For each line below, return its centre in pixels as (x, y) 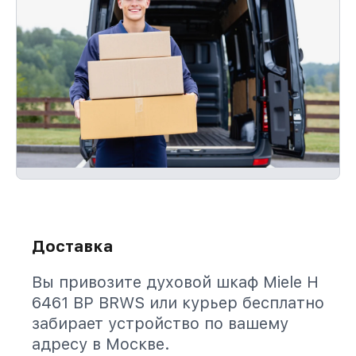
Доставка (72, 246)
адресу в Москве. (101, 344)
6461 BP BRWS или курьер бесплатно (178, 303)
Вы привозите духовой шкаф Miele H (175, 282)
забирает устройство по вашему (160, 323)
